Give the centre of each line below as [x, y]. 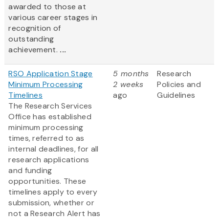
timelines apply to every [53, 192]
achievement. [34, 50]
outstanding [31, 39]
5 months [131, 74]
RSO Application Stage [51, 74]
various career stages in [53, 18]
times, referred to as [46, 138]
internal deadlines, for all [54, 149]
